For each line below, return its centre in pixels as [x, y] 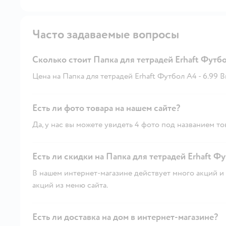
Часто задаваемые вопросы [106, 34]
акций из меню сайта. [70, 185]
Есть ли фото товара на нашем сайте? [106, 108]
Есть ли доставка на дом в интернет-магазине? [125, 217]
